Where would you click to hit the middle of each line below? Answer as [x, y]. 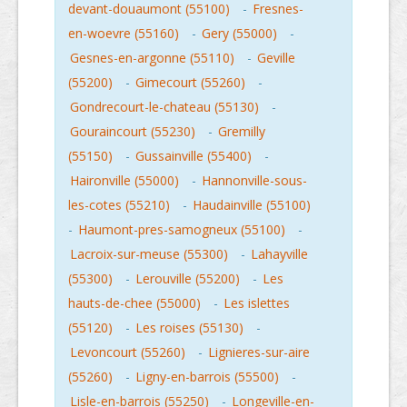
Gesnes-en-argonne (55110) [152, 58]
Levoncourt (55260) [128, 352]
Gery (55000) [239, 34]
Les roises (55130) [189, 328]
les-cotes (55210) [119, 205]
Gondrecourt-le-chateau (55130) [164, 107]
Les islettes [257, 303]
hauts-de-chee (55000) [134, 303]
